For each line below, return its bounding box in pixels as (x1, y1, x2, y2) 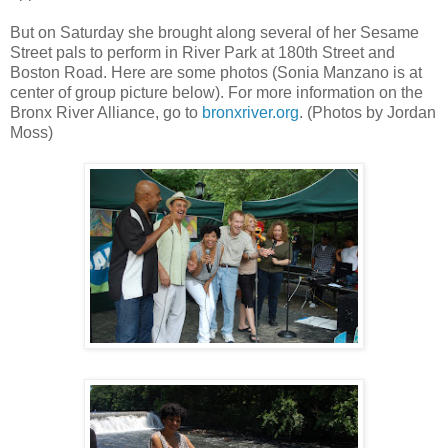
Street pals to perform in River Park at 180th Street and (10, 44, 395, 62)
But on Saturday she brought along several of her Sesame (10, 24, 419, 42)
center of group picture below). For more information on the (10, 84, 423, 102)
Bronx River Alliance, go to (10, 104, 202, 122)
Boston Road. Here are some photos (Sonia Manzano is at (10, 64, 422, 82)
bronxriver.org (202, 104, 299, 122)
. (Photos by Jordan (299, 104, 436, 122)
